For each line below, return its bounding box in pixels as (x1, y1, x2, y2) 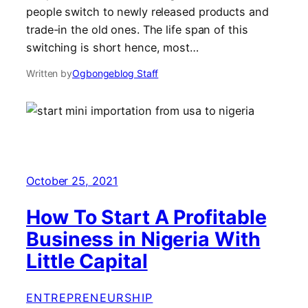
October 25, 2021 (26, 174, 118, 188)
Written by (26, 67, 72, 79)
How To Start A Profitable (26, 204, 267, 229)
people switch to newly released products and (26, 4, 269, 19)
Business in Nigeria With (26, 226, 261, 251)
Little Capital (26, 248, 148, 273)
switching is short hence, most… (26, 40, 199, 54)
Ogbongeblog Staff (72, 67, 159, 79)
